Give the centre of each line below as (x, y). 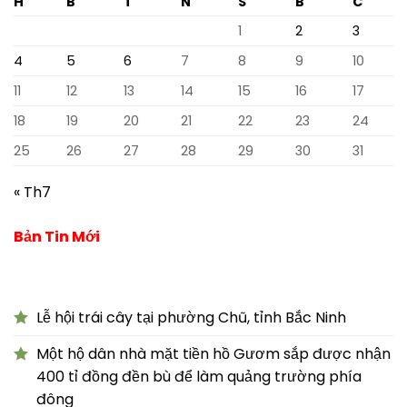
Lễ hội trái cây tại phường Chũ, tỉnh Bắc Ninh (191, 317)
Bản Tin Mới (57, 236)
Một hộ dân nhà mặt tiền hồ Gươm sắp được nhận (213, 353)
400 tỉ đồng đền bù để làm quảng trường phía (199, 376)
